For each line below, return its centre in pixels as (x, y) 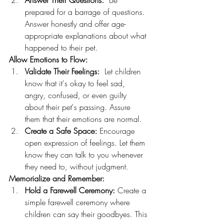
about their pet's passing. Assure (79, 107)
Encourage (117, 131)
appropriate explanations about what (87, 36)
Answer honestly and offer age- (75, 24)
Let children (121, 72)
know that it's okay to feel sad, (76, 83)
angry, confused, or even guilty (77, 95)
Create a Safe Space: (61, 131)
